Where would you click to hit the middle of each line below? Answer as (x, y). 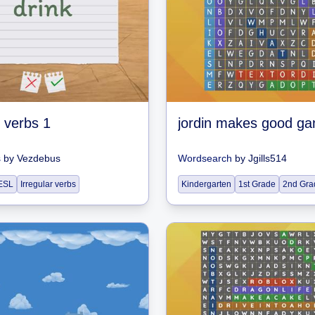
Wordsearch (205, 158)
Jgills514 (268, 158)
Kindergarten (206, 184)
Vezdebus (39, 158)
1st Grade (257, 184)
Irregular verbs (48, 184)
